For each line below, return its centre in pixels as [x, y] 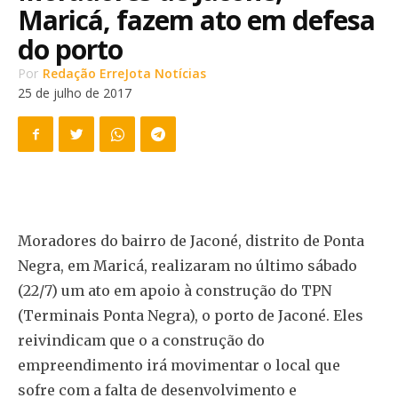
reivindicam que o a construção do [141, 341]
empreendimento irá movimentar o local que [179, 366]
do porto [70, 49]
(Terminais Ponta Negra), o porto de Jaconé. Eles [191, 316]
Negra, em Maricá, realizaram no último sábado [187, 266]
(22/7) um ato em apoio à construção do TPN [175, 291]
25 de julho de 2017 [75, 93]
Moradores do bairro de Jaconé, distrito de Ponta [191, 241]
